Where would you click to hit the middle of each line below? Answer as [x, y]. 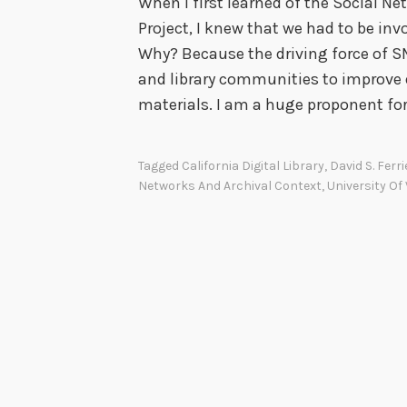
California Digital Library [253, 165]
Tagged [160, 165]
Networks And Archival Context [230, 185]
